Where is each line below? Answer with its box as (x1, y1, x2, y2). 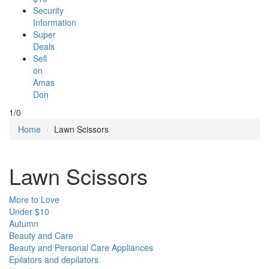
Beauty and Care (9, 229, 73, 241)
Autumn (9, 217, 38, 229)
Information (33, 16, 76, 28)
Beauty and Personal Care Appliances (9, 241, 153, 253)
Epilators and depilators (9, 253, 98, 265)
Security (33, 4, 64, 16)
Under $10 (9, 205, 49, 217)
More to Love (9, 193, 59, 205)
